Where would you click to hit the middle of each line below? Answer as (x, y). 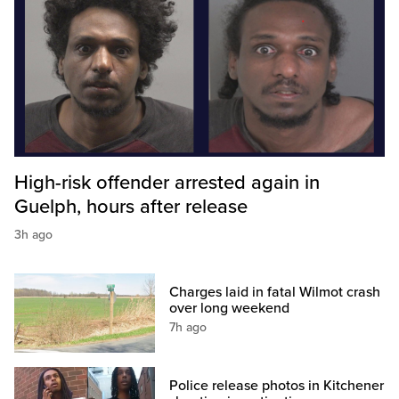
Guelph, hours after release (131, 206)
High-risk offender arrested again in (167, 182)
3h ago (33, 234)
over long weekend (230, 309)
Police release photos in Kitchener (277, 386)
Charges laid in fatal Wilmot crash (275, 293)
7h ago (188, 328)
